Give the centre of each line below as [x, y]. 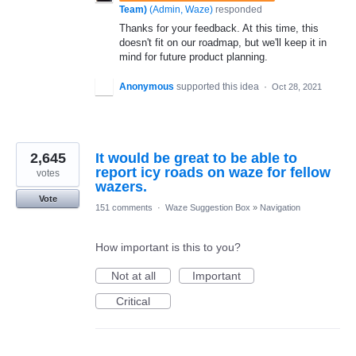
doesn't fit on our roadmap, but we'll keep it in [223, 43]
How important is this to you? [168, 248]
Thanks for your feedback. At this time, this [219, 29]
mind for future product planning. [193, 57]
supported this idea [219, 87]
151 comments [124, 208]
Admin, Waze [181, 10]
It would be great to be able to [196, 159]
